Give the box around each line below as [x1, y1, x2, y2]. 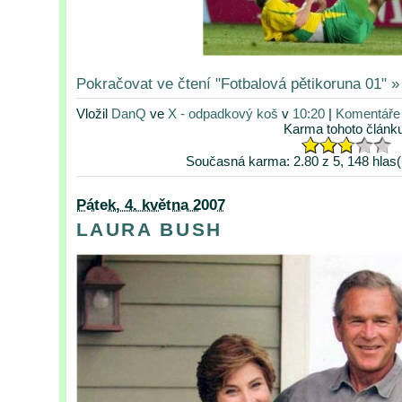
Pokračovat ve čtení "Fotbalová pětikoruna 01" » [75, 74, 399, 92]
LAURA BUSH [75, 218, 223, 240]
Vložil [75, 105, 111, 121]
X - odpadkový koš [167, 105, 278, 121]
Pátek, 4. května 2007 [75, 195, 225, 214]
